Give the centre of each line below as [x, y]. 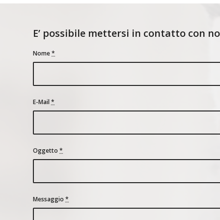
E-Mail [42, 102]
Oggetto [46, 151]
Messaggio [49, 199]
